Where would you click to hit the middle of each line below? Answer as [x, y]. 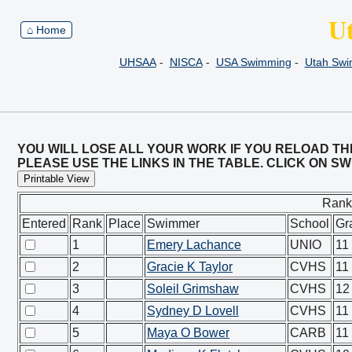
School [310, 224]
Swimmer [173, 224]
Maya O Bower [188, 333]
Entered [44, 224]
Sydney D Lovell [193, 311]
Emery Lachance [194, 245]
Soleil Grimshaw [193, 289]
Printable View [56, 179]
